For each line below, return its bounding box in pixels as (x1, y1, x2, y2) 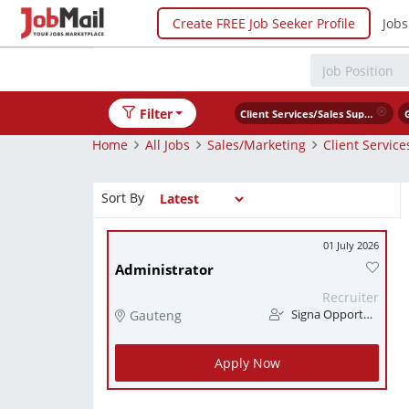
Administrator (115, 260, 214, 279)
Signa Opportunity (288, 307, 363, 322)
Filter (139, 104, 173, 122)
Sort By (101, 188, 144, 206)
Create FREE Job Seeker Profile (173, 14, 355, 32)
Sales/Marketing (207, 135, 306, 153)
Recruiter (322, 288, 379, 306)
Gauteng (130, 307, 182, 324)
